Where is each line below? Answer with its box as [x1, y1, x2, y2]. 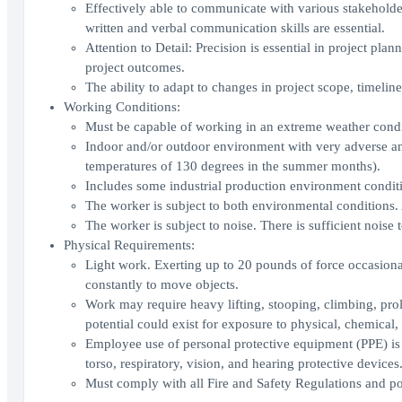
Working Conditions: [63, 100, 180, 114]
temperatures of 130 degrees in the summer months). [84, 159, 380, 173]
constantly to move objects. [84, 277, 239, 292]
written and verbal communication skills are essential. [84, 21, 385, 35]
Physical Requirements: [63, 238, 195, 252]
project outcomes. [84, 60, 185, 74]
